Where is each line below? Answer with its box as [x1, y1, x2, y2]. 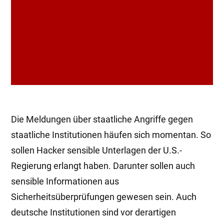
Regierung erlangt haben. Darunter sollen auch [11, 161, 195, 171]
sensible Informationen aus [11, 176, 119, 187]
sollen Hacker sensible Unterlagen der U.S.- [11, 145, 182, 156]
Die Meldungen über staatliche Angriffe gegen [11, 114, 193, 125]
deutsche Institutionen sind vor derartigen [11, 207, 176, 218]
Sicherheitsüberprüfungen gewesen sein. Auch [11, 192, 196, 202]
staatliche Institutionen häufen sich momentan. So [11, 130, 211, 140]
